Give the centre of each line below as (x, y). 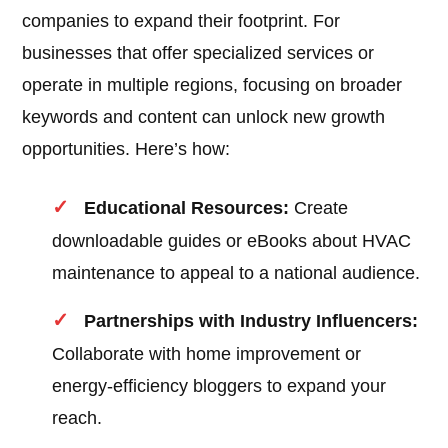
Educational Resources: (187, 208)
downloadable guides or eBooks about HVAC (232, 241)
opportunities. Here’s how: (126, 149)
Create (319, 208)
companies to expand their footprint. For (181, 21)
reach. (77, 418)
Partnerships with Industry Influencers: (251, 321)
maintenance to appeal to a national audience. (236, 273)
